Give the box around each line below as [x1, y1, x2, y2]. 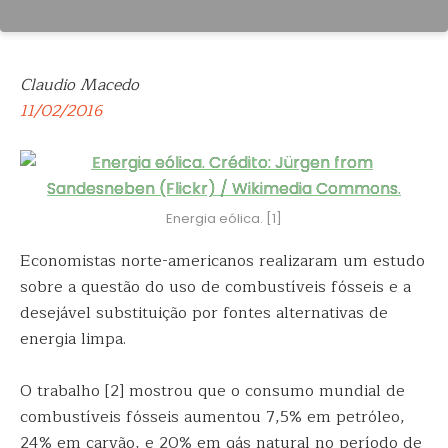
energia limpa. [20, 326, 126, 352]
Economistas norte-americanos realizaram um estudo [20, 248, 425, 274]
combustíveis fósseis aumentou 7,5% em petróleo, [20, 404, 405, 430]
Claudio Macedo [20, 72, 139, 98]
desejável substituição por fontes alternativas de [20, 300, 388, 326]
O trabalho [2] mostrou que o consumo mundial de [20, 378, 405, 404]
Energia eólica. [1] [166, 209, 282, 228]
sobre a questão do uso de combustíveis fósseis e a [20, 274, 411, 300]
